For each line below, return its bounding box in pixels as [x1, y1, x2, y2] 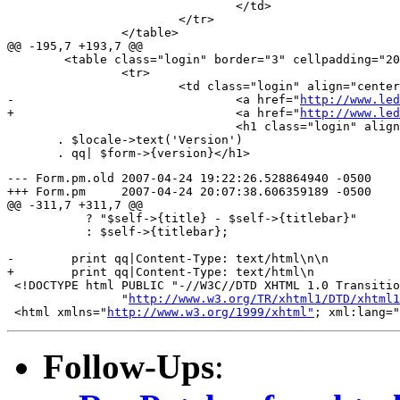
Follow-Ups [43, 346, 214, 386]
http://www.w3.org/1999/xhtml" [107, 304, 314, 319]
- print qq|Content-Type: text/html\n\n [7, 251, 329, 265]
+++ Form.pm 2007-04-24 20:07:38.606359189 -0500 [7, 184, 86, 198]
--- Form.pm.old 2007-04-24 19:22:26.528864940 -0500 [7, 171, 114, 185]
